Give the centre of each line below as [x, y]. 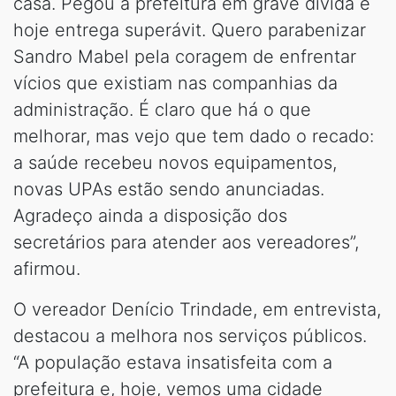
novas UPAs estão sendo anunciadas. [169, 189]
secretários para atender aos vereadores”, [186, 242]
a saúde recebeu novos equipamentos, [175, 162]
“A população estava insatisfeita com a [173, 362]
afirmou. [47, 268]
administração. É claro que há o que [162, 109]
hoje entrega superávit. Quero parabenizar [190, 30]
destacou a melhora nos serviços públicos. [190, 335]
